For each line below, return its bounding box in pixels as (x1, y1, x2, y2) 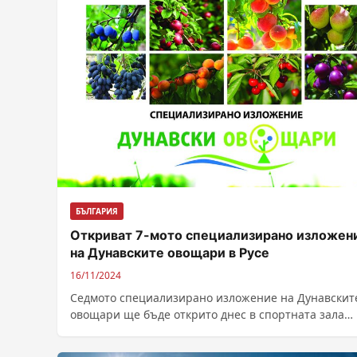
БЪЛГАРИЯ (76, 205, 118, 217)
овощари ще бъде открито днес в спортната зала (70, 306, 344, 322)
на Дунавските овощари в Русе (70, 244, 269, 261)
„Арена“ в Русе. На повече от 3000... (70, 323, 267, 339)
